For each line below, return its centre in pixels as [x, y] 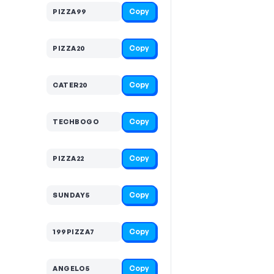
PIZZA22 [68, 158]
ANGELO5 [71, 268]
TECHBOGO [76, 121]
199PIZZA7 [74, 231]
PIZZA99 [70, 11]
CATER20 [70, 85]
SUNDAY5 [71, 195]
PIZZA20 [69, 48]
